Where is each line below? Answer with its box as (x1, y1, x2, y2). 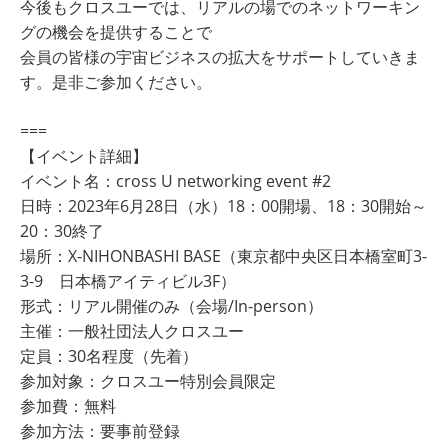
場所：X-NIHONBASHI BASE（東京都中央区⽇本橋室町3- (20, 245, 427, 268)
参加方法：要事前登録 (20, 420, 180, 443)
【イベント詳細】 (20, 145, 148, 168)
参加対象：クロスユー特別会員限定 (20, 370, 276, 393)
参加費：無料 (20, 395, 116, 418)
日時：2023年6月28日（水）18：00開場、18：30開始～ (20, 195, 427, 218)
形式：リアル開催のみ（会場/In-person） (20, 295, 323, 318)
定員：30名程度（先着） (20, 345, 198, 368)
